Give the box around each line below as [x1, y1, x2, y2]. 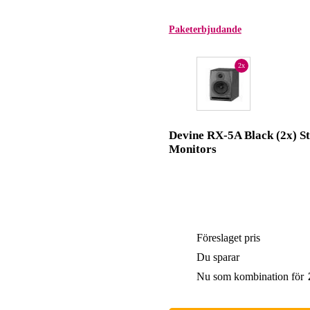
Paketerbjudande [168, 24, 241, 35]
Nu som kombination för [196, 271, 304, 283]
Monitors [168, 143, 217, 156]
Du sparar [196, 251, 239, 264]
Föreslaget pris [196, 232, 260, 244]
